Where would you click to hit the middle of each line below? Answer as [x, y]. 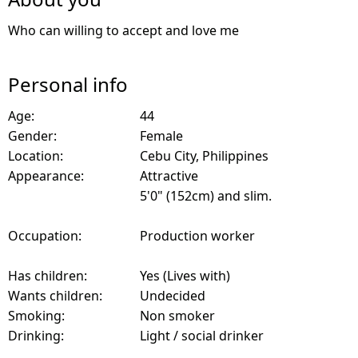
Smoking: [36, 316]
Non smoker [177, 316]
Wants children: [55, 296]
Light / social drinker [202, 336]
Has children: [48, 276]
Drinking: [36, 336]
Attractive [169, 176]
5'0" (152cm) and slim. [206, 196]
